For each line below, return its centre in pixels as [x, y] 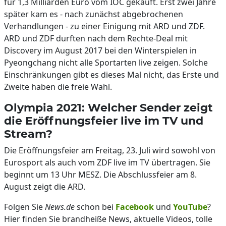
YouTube [190, 207]
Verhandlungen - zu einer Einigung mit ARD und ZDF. [104, 26]
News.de [60, 207]
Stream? [28, 134]
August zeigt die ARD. [45, 187]
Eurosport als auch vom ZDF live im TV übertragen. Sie [107, 162]
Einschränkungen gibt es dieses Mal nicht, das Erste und [111, 75]
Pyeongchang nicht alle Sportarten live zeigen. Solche [106, 63]
